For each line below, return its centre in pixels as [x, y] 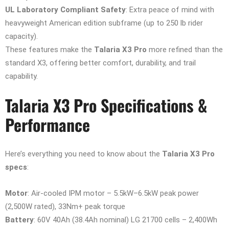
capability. [21, 76]
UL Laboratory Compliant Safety [65, 9]
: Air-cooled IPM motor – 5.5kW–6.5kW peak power [113, 193]
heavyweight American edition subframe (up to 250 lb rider [104, 23]
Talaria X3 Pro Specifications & [106, 105]
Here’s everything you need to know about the [84, 154]
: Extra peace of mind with [170, 9]
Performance [48, 124]
